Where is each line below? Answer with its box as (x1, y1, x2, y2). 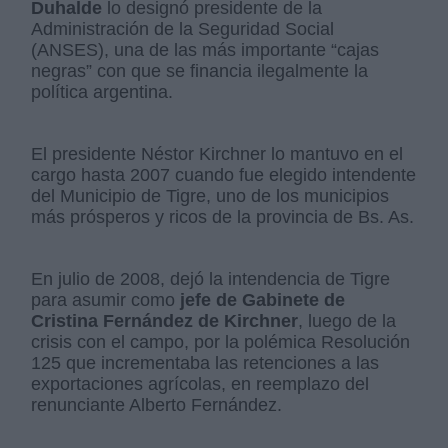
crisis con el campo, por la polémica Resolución (31, 332, 411, 353)
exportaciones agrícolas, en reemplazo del (31, 374, 370, 395)
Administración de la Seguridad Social (31, 19, 335, 40)
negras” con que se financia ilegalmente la (31, 61, 369, 82)
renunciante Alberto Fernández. (31, 395, 283, 416)
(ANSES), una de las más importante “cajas (31, 40, 380, 61)
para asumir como (31, 290, 176, 311)
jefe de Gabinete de (175, 290, 346, 311)
